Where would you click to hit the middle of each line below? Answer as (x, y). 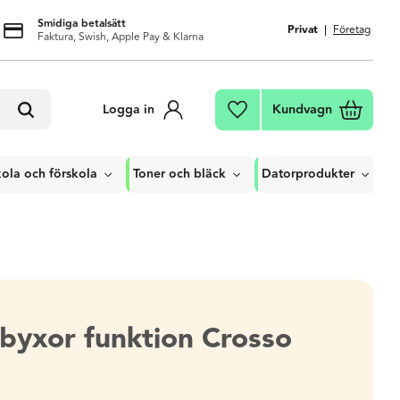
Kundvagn (302, 109)
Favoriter (281, 112)
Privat (303, 30)
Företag (352, 30)
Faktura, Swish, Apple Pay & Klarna (120, 37)
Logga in (129, 109)
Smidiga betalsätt (81, 23)
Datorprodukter (308, 174)
